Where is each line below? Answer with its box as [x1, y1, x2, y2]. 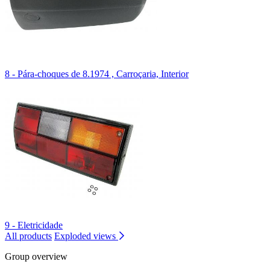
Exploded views [54, 231, 118, 241]
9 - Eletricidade [5, 220, 63, 230]
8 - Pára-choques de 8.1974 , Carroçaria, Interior [5, 68, 189, 79]
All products [5, 231, 52, 241]
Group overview [5, 251, 67, 262]
